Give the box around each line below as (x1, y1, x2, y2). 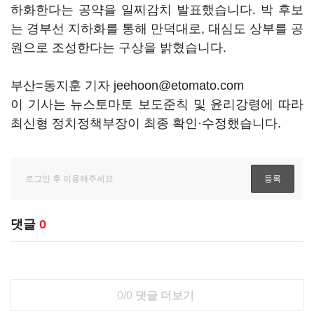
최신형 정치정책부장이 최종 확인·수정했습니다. (11, 116, 281, 130)
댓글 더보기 (132, 289, 194, 301)
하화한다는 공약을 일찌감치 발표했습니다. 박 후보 (11, 3, 303, 17)
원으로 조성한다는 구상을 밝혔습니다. (11, 41, 226, 55)
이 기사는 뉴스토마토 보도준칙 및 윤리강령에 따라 (11, 97, 303, 111)
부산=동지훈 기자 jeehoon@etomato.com (11, 78, 244, 93)
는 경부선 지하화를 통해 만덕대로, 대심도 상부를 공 (11, 22, 303, 36)
